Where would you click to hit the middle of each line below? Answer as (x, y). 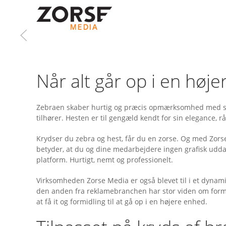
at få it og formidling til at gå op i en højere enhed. (122, 202)
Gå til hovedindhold (56, 28)
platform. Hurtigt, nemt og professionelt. (105, 160)
